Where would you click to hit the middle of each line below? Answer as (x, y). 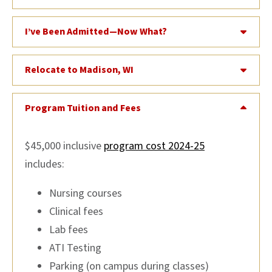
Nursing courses (86, 193)
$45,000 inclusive (64, 146)
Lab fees (69, 229)
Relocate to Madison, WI (79, 70)
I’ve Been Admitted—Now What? (96, 31)
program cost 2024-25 (154, 146)
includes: (45, 164)
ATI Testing (75, 248)
